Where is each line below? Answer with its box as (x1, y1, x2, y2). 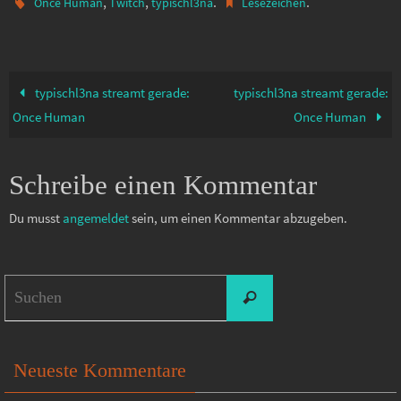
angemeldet (63, 209, 129, 226)
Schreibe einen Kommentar (9, 168, 317, 200)
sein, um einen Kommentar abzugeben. (129, 209, 347, 226)
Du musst (9, 209, 63, 226)
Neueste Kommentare (13, 358, 186, 381)
